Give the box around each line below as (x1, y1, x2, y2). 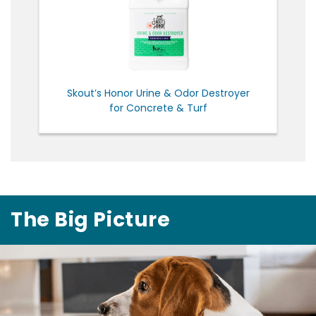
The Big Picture (11, 205, 171, 233)
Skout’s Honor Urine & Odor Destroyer (66, 85, 250, 100)
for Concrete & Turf (109, 100, 207, 115)
